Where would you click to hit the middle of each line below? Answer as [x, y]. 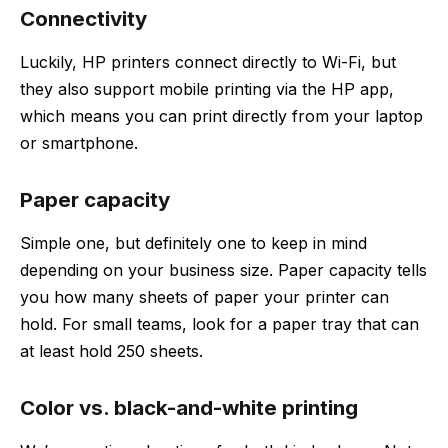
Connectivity [83, 18]
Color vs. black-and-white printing [189, 407]
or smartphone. [79, 143]
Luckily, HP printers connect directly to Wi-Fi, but [208, 62]
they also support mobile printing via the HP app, [207, 89]
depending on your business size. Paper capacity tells [223, 270]
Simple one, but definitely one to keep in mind [193, 243]
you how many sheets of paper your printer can [204, 297]
